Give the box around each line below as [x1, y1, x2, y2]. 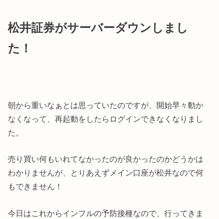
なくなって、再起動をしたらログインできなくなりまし [8, 114, 204, 123]
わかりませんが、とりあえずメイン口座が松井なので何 [8, 168, 204, 177]
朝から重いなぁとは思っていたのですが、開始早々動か [8, 100, 204, 109]
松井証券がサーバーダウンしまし [8, 21, 189, 35]
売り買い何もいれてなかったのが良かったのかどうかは [8, 154, 204, 164]
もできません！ [8, 182, 63, 191]
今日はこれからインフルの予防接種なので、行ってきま [8, 208, 204, 218]
